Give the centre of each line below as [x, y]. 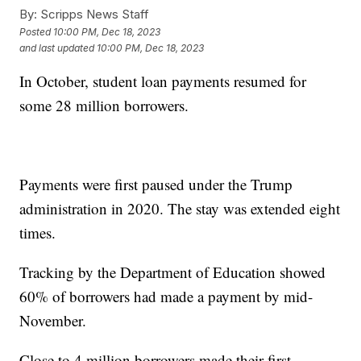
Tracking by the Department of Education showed [173, 272]
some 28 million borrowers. [104, 106]
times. [38, 233]
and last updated [57, 48]
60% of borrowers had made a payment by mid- [166, 297]
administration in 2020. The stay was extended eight [180, 209]
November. [53, 321]
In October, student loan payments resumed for [163, 81]
